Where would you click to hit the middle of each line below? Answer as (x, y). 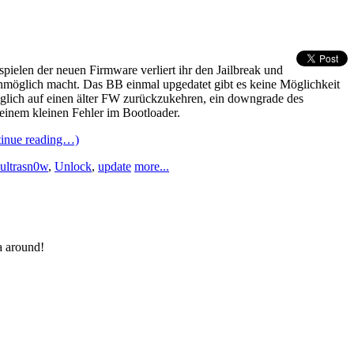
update (115, 166)
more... (152, 166)
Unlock (73, 166)
